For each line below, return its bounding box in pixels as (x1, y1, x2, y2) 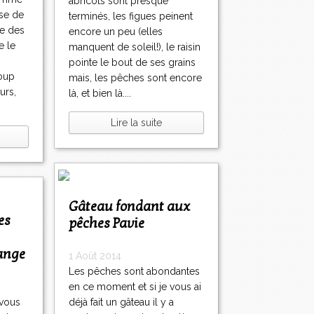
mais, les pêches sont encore (69, 72, 202, 84)
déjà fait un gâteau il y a (69, 296, 174, 308)
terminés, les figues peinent (69, 11, 193, 22)
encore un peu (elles (69, 26, 163, 38)
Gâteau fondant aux (69, 198, 78, 216)
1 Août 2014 (69, 250, 121, 262)
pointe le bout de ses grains (69, 57, 196, 69)
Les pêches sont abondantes (69, 266, 200, 278)
